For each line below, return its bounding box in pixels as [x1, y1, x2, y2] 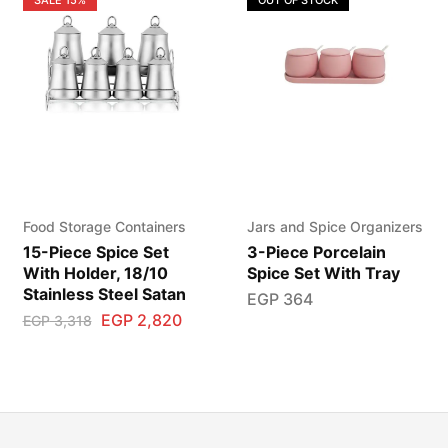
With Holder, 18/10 [22, 262, 168, 283]
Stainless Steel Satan [22, 283, 186, 304]
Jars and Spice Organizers [246, 217, 423, 235]
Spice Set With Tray [246, 262, 400, 283]
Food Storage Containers [22, 217, 186, 235]
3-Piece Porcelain [246, 241, 386, 262]
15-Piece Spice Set [22, 241, 169, 262]
